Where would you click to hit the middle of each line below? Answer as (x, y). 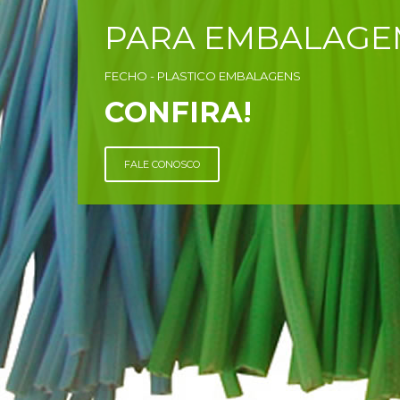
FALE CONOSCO (162, 164)
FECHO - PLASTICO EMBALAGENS (203, 75)
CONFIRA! (178, 112)
